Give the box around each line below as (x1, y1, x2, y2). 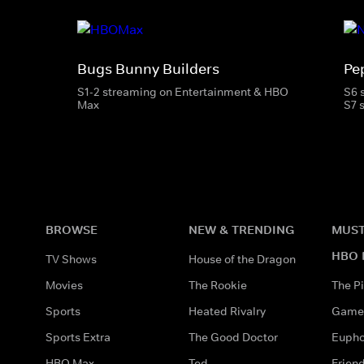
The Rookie (188, 277, 247, 292)
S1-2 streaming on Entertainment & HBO (77, 84, 288, 99)
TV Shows (45, 251, 97, 266)
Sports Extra (45, 329, 110, 344)
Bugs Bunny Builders (77, 59, 219, 78)
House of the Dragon (188, 251, 296, 266)
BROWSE (45, 221, 97, 237)
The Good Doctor (188, 329, 278, 344)
